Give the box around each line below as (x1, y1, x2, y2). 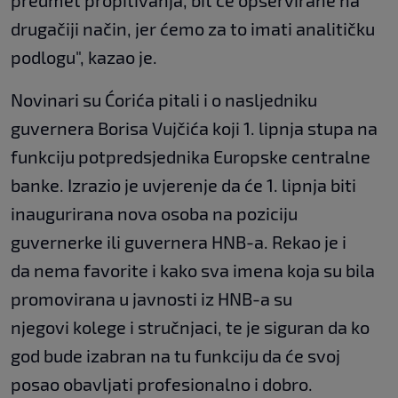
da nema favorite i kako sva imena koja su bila (11, 259, 375, 282)
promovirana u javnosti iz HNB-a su (11, 288, 292, 310)
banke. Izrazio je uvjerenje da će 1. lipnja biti (11, 174, 356, 196)
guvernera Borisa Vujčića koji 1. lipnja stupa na (11, 117, 378, 139)
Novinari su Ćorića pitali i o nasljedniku (11, 89, 317, 111)
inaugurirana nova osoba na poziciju (11, 203, 298, 225)
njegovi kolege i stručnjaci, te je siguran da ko (11, 316, 370, 338)
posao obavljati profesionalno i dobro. (11, 373, 313, 395)
